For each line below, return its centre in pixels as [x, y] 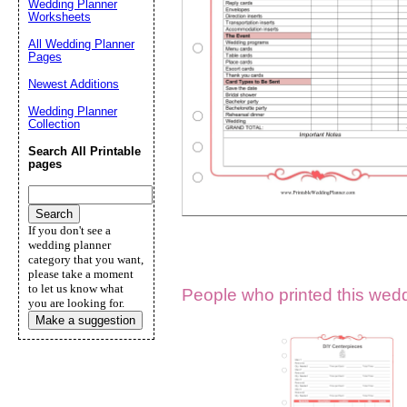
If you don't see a [69, 230]
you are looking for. [76, 303]
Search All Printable [84, 151]
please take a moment [81, 274]
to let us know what [76, 288]
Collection [54, 124]
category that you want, [86, 259]
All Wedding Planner [81, 44]
